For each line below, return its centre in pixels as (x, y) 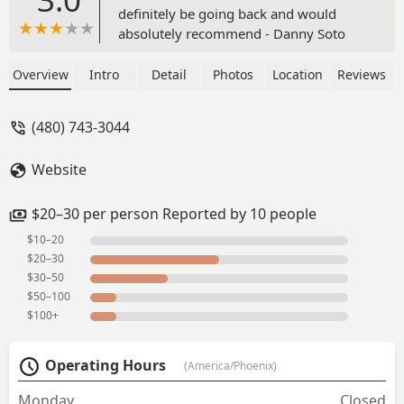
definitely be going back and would (227, 13)
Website (59, 169)
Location (297, 74)
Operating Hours (106, 365)
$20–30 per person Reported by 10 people (174, 213)
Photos (234, 74)
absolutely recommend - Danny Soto (232, 33)
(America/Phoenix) (230, 365)
